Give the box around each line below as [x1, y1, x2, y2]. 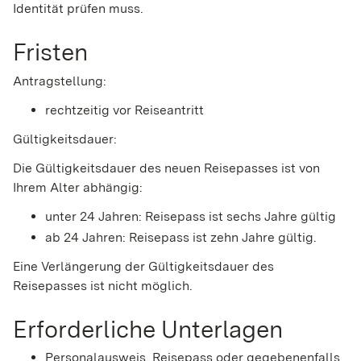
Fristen [13, 37, 88, 67]
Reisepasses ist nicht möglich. [13, 277, 193, 293]
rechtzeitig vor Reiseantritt [45, 102, 204, 118]
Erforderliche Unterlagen [13, 313, 283, 343]
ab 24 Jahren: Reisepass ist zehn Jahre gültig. [45, 229, 317, 245]
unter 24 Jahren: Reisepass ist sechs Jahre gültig [45, 208, 336, 224]
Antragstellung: [13, 73, 106, 89]
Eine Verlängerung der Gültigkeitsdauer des [13, 258, 274, 274]
